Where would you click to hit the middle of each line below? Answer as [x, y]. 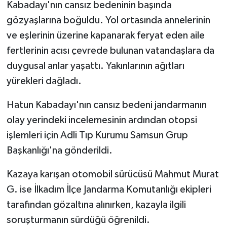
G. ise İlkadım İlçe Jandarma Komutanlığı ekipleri [109, 189]
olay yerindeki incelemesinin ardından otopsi [102, 120]
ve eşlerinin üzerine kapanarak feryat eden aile [105, 35]
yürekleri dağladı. [44, 81]
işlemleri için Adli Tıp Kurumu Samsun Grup [97, 135]
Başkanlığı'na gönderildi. [59, 150]
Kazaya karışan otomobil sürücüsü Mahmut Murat [112, 174]
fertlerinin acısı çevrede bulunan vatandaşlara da [110, 50]
